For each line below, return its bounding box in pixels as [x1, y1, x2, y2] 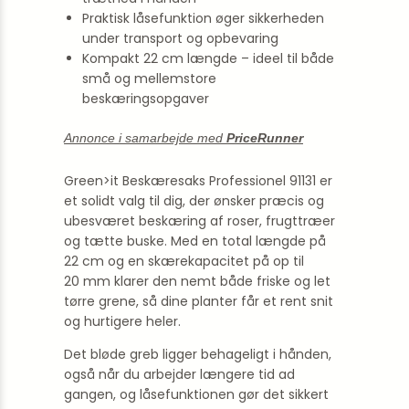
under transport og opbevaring [82, 29, 278, 47]
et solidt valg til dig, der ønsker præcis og [64, 192, 324, 210]
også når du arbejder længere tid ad [64, 365, 295, 383]
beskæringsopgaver [82, 89, 209, 108]
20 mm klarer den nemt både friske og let [64, 272, 330, 290]
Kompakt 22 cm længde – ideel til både [82, 49, 334, 68]
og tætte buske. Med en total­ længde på [64, 232, 326, 250]
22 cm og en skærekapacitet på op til [64, 252, 304, 270]
